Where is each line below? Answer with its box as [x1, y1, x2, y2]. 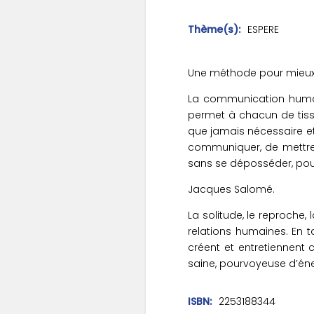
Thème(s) [188, 22, 238, 36]
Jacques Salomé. [188, 182, 275, 196]
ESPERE [247, 22, 279, 36]
